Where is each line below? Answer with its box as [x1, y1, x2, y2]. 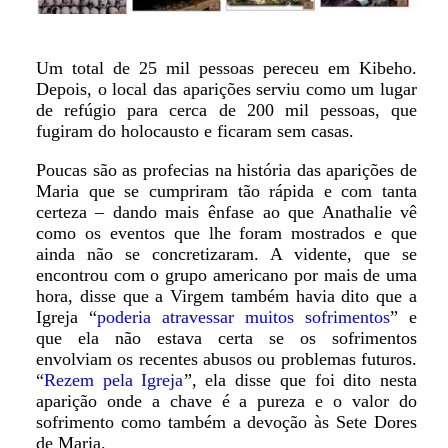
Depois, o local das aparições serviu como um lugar [35, 78, 418, 99]
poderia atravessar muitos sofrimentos [97, 306, 391, 327]
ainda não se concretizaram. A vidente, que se [35, 243, 418, 264]
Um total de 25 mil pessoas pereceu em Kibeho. [35, 57, 418, 78]
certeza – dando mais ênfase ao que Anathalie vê [35, 201, 418, 222]
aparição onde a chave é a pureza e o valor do [35, 390, 418, 411]
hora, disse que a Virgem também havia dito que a [35, 285, 418, 306]
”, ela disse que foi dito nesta [183, 369, 418, 390]
